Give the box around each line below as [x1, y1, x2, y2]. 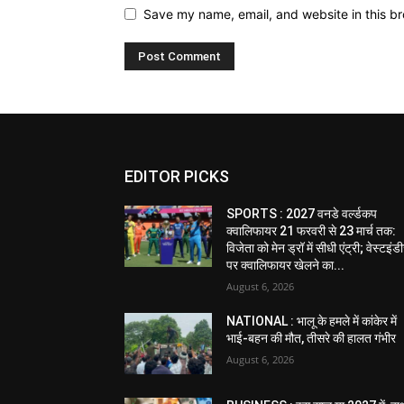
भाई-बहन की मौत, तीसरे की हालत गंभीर [226, 330, 397, 345]
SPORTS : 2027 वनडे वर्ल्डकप [226, 206, 378, 221]
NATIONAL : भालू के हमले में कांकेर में [226, 313, 398, 328]
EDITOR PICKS [124, 166, 229, 186]
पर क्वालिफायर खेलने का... [226, 257, 345, 272]
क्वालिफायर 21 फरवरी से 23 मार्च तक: [226, 223, 397, 238]
